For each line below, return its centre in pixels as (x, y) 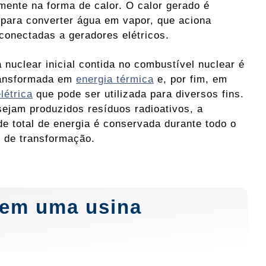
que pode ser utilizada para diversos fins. (138, 94)
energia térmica (115, 79)
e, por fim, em (191, 79)
